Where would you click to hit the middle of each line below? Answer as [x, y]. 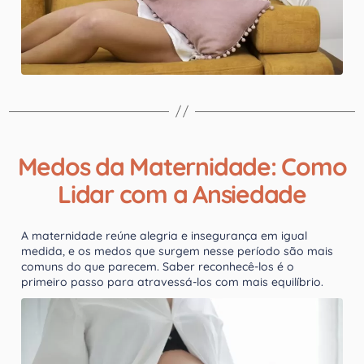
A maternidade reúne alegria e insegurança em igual [164, 235]
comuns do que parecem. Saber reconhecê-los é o [158, 266]
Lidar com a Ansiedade [182, 194]
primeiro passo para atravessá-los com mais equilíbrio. [172, 282]
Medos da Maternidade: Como [182, 166]
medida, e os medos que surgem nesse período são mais [177, 251]
